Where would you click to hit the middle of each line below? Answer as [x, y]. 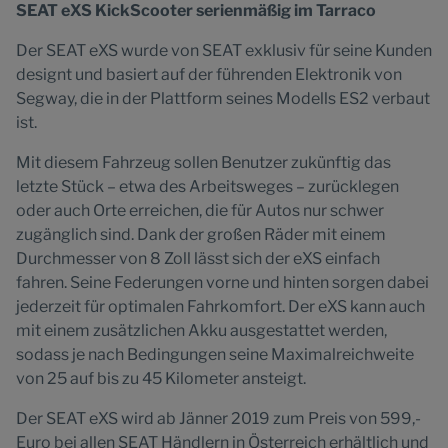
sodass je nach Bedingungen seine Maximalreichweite [215, 354]
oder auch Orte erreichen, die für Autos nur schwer [200, 210]
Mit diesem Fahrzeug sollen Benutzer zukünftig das [203, 162]
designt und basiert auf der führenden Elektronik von [209, 74]
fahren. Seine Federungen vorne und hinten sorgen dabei [222, 282]
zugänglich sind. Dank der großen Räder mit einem [201, 234]
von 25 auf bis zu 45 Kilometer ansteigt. [161, 378]
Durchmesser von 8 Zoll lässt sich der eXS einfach [198, 258]
